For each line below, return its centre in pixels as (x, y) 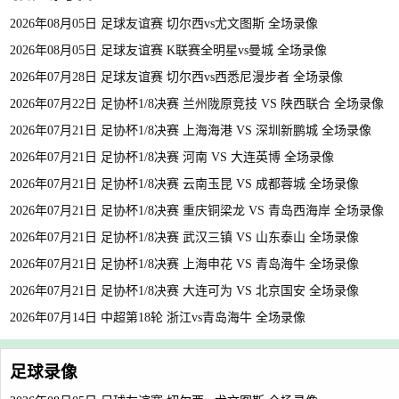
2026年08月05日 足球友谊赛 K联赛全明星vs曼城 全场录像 (168, 50)
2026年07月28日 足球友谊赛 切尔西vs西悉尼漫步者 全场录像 (176, 77)
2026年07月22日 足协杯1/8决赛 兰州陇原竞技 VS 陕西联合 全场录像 (197, 104)
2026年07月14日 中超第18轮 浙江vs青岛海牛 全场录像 (158, 318)
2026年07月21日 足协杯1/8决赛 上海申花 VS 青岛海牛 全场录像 (184, 264)
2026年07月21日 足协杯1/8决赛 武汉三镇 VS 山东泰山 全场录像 (184, 237)
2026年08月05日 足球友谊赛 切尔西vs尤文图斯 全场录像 (164, 24)
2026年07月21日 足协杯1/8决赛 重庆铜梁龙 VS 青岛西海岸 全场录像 (197, 211)
